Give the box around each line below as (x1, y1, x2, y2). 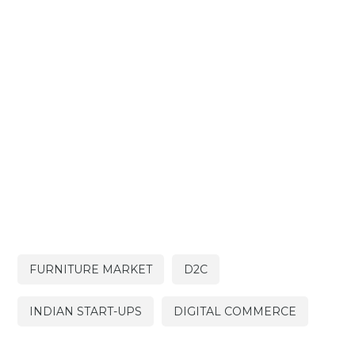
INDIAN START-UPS (29, 303, 143, 319)
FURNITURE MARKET (29, 261, 153, 277)
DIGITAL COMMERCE (174, 303, 297, 319)
